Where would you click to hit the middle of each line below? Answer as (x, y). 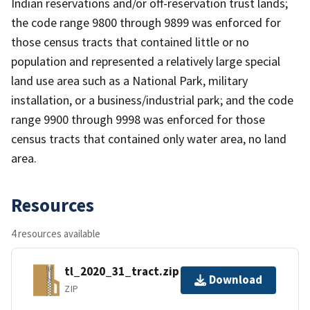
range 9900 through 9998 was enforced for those (138, 119)
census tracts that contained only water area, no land (149, 138)
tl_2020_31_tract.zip (122, 272)
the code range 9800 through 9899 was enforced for (146, 22)
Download (236, 280)
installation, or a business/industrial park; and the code (152, 100)
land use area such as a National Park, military (129, 80)
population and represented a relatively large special (146, 61)
